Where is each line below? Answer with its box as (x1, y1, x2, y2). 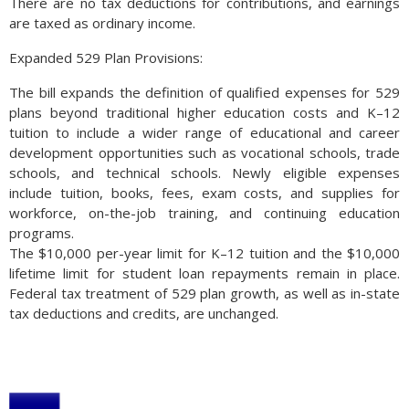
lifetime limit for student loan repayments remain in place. (9, 264, 400, 282)
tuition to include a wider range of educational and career (9, 123, 400, 142)
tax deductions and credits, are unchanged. (9, 304, 278, 322)
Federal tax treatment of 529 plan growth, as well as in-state (9, 284, 400, 302)
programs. (9, 224, 74, 242)
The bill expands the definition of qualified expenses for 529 (9, 83, 400, 101)
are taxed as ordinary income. (9, 14, 195, 32)
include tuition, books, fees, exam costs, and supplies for (9, 184, 400, 202)
